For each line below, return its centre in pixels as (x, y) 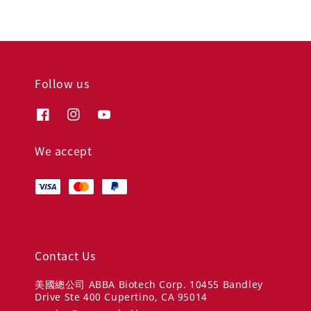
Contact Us (65, 255)
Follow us (62, 84)
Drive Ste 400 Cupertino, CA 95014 (121, 296)
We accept (64, 150)
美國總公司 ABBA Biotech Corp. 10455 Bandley (149, 284)
